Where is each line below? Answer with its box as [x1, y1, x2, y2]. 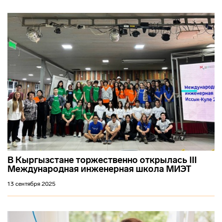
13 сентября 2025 [7, 180, 55, 188]
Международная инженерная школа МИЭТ [7, 164, 191, 175]
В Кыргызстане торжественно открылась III [7, 155, 197, 166]
